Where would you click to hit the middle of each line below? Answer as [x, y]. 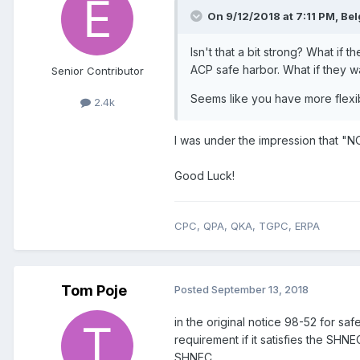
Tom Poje [94, 291]
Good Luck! [205, 176]
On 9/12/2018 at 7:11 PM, [274, 16]
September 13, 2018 [260, 290]
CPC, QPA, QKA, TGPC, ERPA [247, 226]
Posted [193, 290]
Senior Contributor [97, 71]
